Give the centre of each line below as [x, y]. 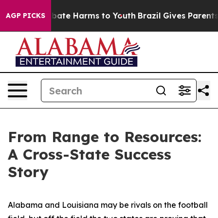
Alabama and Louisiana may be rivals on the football [108, 205]
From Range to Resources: [105, 137]
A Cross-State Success [90, 154]
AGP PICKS [26, 16]
